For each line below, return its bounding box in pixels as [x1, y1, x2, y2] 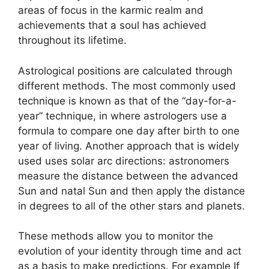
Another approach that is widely [85, 139, 239, 152]
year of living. [18, 139, 82, 152]
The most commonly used [111, 79, 236, 92]
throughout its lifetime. [18, 34, 127, 46]
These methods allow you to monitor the [18, 230, 213, 242]
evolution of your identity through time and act [18, 245, 241, 257]
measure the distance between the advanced [18, 169, 238, 182]
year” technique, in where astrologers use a [18, 109, 227, 122]
